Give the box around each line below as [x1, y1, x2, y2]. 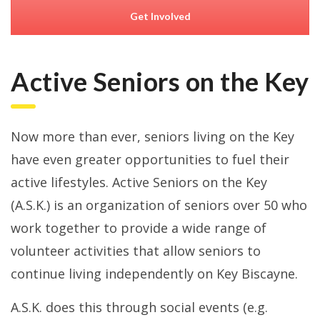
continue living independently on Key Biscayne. [11, 265, 298, 283]
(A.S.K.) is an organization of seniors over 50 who [11, 196, 307, 214]
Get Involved [129, 10, 191, 23]
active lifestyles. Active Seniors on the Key [11, 174, 267, 191]
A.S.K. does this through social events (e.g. [11, 299, 268, 316]
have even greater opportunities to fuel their [11, 151, 289, 169]
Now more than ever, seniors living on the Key [11, 128, 294, 146]
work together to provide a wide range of [11, 219, 266, 237]
